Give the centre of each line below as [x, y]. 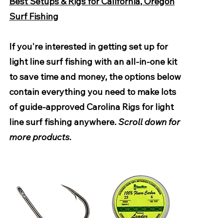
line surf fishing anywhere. [64, 122]
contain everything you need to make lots [92, 92]
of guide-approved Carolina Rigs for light [91, 107]
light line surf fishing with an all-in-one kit [93, 62]
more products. [40, 137]
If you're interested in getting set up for [88, 46]
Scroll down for [149, 122]
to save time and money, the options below [95, 77]
